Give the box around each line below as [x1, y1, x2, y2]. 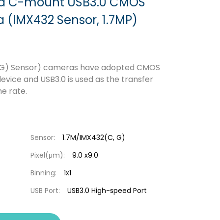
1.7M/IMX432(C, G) [62, 133, 125, 142]
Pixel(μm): [30, 150, 65, 160]
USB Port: [30, 186, 60, 195]
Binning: [30, 168, 56, 178]
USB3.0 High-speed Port [67, 186, 147, 195]
